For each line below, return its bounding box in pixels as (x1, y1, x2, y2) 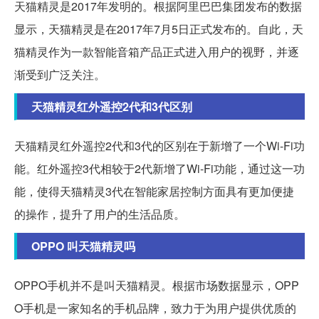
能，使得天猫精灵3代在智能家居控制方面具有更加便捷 (14, 182, 294, 199)
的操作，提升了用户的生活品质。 (14, 205, 185, 222)
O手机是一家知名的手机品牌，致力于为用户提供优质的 (14, 299, 296, 316)
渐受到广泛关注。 (14, 66, 105, 83)
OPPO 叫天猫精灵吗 (31, 237, 135, 254)
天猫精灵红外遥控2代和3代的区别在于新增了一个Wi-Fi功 (14, 137, 305, 154)
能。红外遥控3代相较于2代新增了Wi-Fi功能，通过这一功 (14, 159, 305, 177)
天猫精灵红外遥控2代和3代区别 (31, 98, 192, 115)
